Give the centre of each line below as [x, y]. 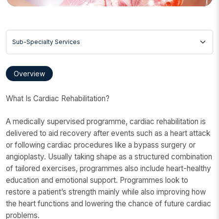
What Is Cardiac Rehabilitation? [58, 99]
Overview [29, 74]
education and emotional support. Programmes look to [97, 180]
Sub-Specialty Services [49, 35]
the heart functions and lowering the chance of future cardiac [109, 203]
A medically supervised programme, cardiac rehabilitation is [106, 121]
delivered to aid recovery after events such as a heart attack [108, 133]
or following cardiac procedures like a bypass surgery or [101, 145]
